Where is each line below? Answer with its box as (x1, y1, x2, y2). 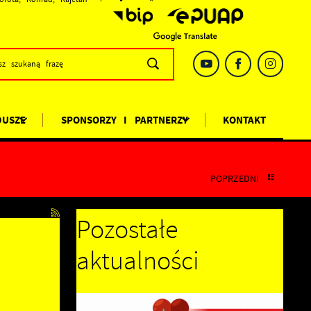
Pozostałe (76, 213, 178, 247)
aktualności (76, 244, 200, 278)
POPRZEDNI (210, 171, 260, 185)
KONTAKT (223, 112, 267, 127)
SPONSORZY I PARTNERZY (60, 112, 188, 127)
